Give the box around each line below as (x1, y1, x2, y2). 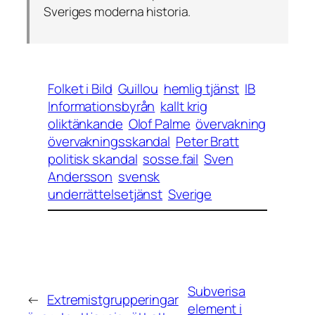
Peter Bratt (175, 131, 239, 150)
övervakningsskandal (48, 131, 171, 150)
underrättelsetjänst (48, 184, 163, 203)
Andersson (48, 167, 113, 186)
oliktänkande (48, 114, 123, 133)
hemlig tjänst (163, 79, 240, 98)
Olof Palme (128, 114, 191, 133)
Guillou (117, 79, 158, 98)
